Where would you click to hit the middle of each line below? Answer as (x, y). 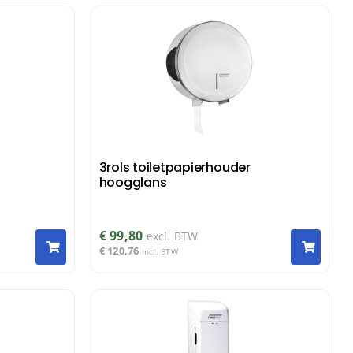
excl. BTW (172, 236)
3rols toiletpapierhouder (175, 167)
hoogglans (133, 182)
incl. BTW (160, 252)
